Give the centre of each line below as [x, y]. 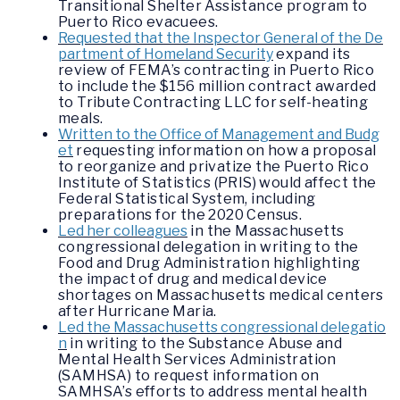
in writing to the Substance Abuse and [205, 343]
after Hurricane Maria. [137, 311]
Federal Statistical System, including [187, 199]
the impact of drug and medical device [193, 279]
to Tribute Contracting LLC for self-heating [213, 102]
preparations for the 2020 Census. [180, 215]
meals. [81, 118]
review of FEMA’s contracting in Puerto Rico [217, 70]
